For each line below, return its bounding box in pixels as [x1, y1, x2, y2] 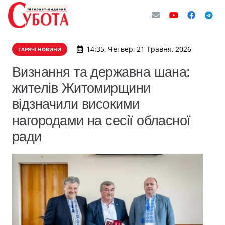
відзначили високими [12, 96, 140, 112]
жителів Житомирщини [12, 80, 151, 96]
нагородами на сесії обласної [12, 113, 191, 128]
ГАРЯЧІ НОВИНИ [18, 46, 61, 53]
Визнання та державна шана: [12, 64, 190, 80]
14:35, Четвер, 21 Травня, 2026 [86, 44, 191, 54]
